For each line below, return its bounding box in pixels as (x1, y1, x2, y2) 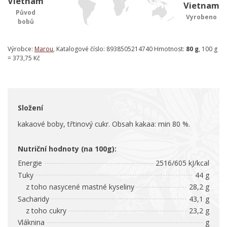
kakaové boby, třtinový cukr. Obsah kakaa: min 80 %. (18, 119, 190, 129)
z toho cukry (18, 206, 66, 215)
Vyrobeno (186, 13, 217, 22)
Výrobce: (8, 45, 34, 54)
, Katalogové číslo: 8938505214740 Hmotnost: (53, 45, 186, 54)
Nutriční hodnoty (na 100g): (18, 144, 117, 154)
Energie (18, 158, 42, 168)
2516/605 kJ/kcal (156, 158, 209, 168)
